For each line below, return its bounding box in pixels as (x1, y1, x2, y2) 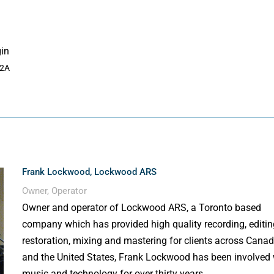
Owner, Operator (22, 185, 87, 197)
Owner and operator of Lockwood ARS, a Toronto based (22, 202, 262, 214)
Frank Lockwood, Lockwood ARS (22, 166, 157, 178)
